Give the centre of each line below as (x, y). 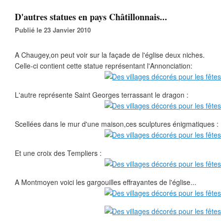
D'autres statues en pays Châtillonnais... (91, 17)
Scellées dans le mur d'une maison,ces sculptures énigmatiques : (117, 124)
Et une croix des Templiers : (58, 153)
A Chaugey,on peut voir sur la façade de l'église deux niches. (110, 55)
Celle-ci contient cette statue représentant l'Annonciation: (104, 66)
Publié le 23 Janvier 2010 (55, 30)
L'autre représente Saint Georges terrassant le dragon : (102, 95)
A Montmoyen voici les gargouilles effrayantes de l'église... (106, 182)
